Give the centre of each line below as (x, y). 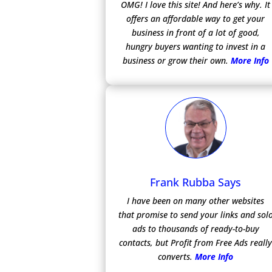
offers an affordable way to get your (196, 18)
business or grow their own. (175, 60)
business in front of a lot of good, (195, 32)
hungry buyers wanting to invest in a (196, 46)
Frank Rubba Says (196, 182)
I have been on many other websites (196, 200)
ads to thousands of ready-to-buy (195, 228)
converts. (177, 256)
